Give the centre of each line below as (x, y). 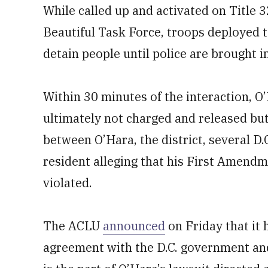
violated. (68, 183)
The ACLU (73, 226)
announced (134, 226)
